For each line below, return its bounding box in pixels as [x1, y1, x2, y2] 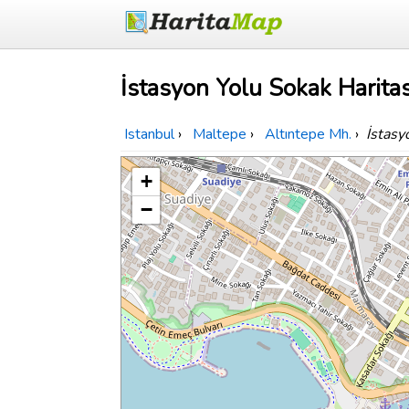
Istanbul [124, 124, 174, 145]
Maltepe [193, 124, 246, 145]
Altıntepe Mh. [265, 124, 351, 145]
